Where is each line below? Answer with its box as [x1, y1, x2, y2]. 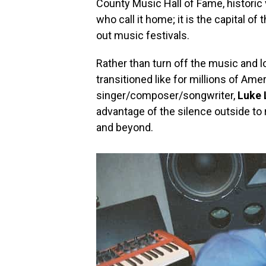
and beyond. [96, 121, 153, 134]
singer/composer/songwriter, [96, 89, 237, 102]
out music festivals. [96, 29, 189, 42]
